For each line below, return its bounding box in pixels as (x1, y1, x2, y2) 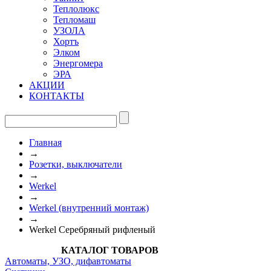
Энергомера (53, 57, 103, 68)
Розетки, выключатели (29, 158, 122, 169)
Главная (29, 137, 62, 148)
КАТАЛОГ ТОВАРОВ (60, 244, 158, 255)
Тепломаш (53, 14, 96, 25)
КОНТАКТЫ (29, 90, 84, 101)
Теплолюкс (53, 3, 99, 14)
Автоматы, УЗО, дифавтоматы (5, 255, 131, 266)
